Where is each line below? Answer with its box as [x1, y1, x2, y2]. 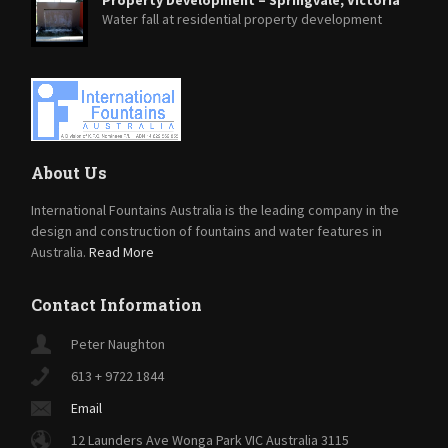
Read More [89, 243, 155, 262]
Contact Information [31, 294, 203, 316]
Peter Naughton [71, 335, 166, 354]
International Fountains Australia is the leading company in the [31, 201, 400, 220]
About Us [31, 162, 108, 184]
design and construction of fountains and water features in [31, 222, 383, 241]
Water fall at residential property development [101, 9, 382, 28]
